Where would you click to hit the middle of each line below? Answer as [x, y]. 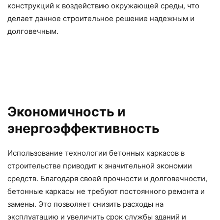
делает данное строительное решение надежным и [101, 19]
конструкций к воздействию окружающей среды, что [103, 6]
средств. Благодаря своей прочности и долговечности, [107, 179]
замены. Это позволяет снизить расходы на [85, 204]
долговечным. [33, 31]
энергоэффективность [83, 129]
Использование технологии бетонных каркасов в [96, 153]
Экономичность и [67, 112]
